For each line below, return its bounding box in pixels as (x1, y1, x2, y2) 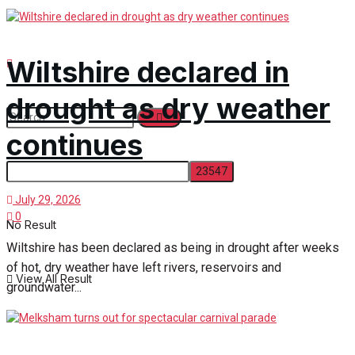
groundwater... (6, 280, 82, 296)
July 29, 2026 (13, 193, 81, 207)
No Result (6, 218, 56, 232)
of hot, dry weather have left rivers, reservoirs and (6, 260, 281, 276)
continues (6, 128, 143, 163)
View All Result (13, 272, 92, 286)
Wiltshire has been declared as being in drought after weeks (6, 240, 339, 256)
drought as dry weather (6, 91, 330, 127)
